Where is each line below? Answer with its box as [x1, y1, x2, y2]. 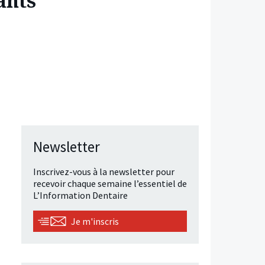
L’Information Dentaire [33, 189, 128, 202]
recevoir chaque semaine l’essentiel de [33, 177, 187, 190]
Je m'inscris [71, 215, 119, 228]
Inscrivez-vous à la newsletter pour [33, 166, 174, 178]
